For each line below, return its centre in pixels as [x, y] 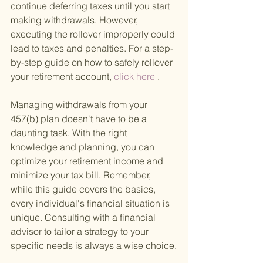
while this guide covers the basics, [84, 189]
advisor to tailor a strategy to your [81, 232]
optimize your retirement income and [88, 161]
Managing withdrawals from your [80, 105]
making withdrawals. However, [75, 20]
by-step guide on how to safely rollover [93, 63]
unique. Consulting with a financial [84, 218]
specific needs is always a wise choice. [94, 246]
